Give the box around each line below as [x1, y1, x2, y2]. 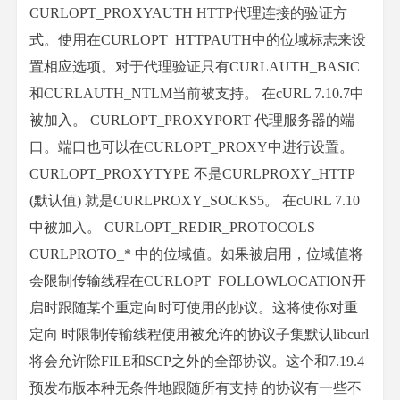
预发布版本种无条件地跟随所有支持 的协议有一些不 [29, 380, 362, 396]
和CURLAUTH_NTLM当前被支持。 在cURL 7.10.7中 [29, 86, 364, 101]
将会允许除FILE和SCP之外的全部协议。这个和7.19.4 [29, 354, 364, 369]
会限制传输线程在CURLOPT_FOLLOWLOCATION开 [29, 273, 366, 288]
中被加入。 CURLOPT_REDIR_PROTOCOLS [29, 220, 315, 235]
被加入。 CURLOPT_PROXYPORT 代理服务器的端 [29, 112, 354, 128]
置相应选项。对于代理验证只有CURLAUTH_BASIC [29, 59, 360, 74]
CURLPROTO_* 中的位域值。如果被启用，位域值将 [29, 246, 363, 262]
